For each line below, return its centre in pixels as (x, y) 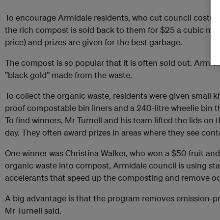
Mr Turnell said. (33, 211)
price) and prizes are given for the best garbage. (94, 42)
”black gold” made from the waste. (69, 75)
